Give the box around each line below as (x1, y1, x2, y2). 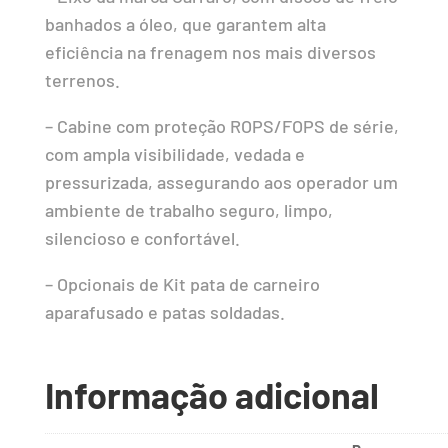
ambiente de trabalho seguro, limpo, (44, 198, 333, 221)
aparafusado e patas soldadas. (44, 300, 285, 323)
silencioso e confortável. (44, 226, 240, 249)
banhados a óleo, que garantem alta (44, 12, 326, 35)
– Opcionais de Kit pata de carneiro (44, 272, 320, 295)
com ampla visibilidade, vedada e (44, 142, 305, 165)
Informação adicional (44, 372, 379, 416)
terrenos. (44, 68, 120, 91)
